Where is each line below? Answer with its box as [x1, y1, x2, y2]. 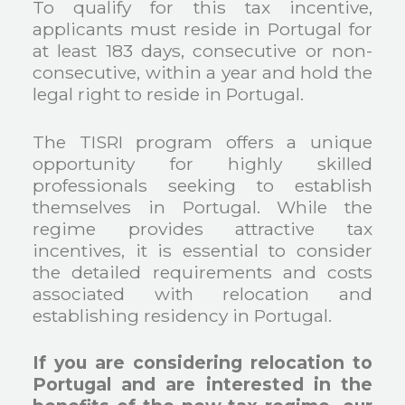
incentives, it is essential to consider [33, 239, 372, 261]
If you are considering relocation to [33, 352, 372, 374]
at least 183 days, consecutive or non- [33, 39, 372, 61]
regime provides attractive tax [33, 217, 372, 240]
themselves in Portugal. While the [33, 195, 372, 218]
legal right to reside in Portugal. [33, 82, 305, 105]
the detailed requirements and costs [33, 260, 372, 283]
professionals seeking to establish [33, 174, 372, 196]
